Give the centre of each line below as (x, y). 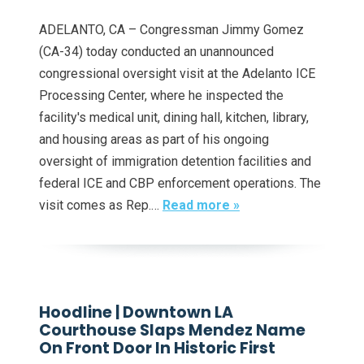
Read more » (201, 205)
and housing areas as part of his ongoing (154, 139)
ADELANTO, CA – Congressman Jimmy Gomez (171, 29)
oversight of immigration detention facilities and (175, 161)
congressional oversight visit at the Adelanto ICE (177, 73)
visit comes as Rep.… (101, 205)
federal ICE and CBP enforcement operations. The (180, 183)
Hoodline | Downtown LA (136, 312)
